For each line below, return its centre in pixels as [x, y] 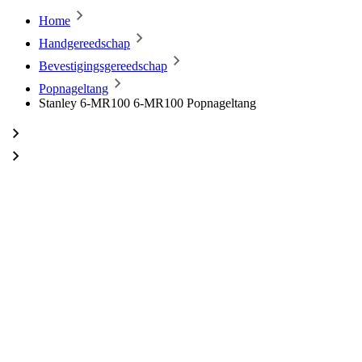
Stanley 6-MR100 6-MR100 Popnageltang [147, 103]
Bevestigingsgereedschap [103, 66]
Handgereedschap [84, 43]
